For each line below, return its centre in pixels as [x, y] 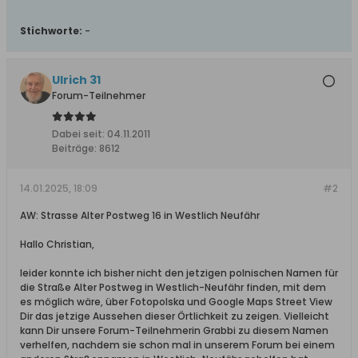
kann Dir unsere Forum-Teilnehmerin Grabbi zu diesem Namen [174, 330]
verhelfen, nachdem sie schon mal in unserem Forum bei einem [177, 345]
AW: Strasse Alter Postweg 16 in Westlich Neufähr [140, 215]
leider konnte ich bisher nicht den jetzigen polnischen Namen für [179, 273]
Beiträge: [74, 148]
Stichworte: [51, 31]
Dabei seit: [78, 134]
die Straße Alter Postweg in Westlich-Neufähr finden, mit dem [173, 287]
